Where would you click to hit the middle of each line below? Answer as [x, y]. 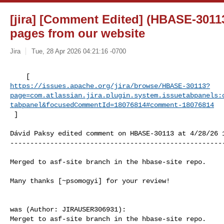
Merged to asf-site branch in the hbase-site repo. [108, 162]
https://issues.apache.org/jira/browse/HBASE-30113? [110, 86]
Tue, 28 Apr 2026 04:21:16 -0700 [78, 51]
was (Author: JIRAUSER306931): [68, 209]
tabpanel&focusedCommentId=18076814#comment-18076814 [112, 105]
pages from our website [77, 33]
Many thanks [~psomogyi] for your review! [90, 181]
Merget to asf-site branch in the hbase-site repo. [108, 219]
